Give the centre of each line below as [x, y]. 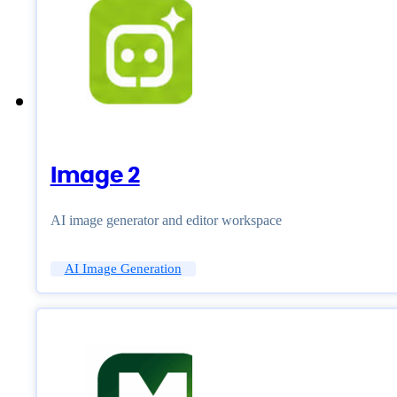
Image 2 [95, 175]
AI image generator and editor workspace [166, 221]
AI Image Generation [123, 269]
